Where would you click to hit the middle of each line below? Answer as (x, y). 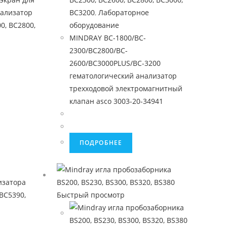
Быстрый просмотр (90, 195)
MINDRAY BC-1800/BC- (107, 38)
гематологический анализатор (123, 76)
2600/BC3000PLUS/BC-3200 (115, 63)
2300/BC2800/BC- (98, 50)
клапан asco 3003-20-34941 (116, 101)
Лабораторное (123, 12)
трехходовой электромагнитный (126, 88)
